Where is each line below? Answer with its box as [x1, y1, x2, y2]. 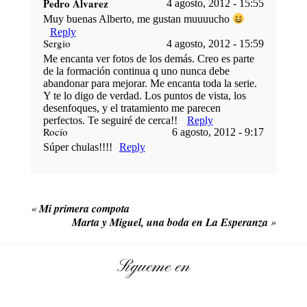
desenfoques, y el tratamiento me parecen [42, 101, 221, 114]
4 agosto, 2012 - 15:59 [167, 37, 265, 49]
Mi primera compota [38, 200, 130, 216]
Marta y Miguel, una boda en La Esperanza [72, 214, 269, 230]
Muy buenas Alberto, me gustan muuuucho [42, 13, 232, 25]
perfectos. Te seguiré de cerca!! [42, 114, 180, 126]
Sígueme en [117, 256, 190, 278]
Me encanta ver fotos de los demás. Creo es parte [42, 52, 254, 64]
